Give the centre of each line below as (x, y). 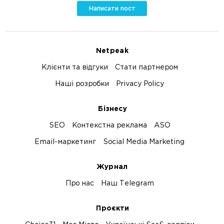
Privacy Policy (140, 84)
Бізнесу (112, 109)
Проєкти (112, 209)
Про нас (79, 184)
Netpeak (112, 51)
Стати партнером (146, 68)
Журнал (112, 167)
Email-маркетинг (65, 142)
